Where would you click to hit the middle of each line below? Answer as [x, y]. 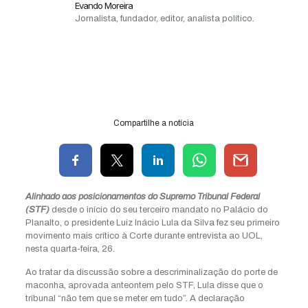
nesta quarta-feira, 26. [70, 249]
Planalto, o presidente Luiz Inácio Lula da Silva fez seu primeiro [152, 223]
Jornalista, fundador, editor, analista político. [165, 19]
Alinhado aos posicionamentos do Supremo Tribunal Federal [142, 197]
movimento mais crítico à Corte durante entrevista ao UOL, [144, 236]
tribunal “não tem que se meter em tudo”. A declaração [135, 298]
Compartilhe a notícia [154, 123]
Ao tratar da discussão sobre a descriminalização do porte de [151, 272]
